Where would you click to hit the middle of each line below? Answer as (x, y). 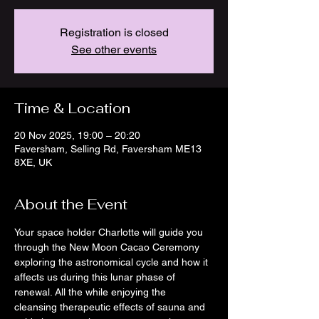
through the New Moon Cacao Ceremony (108, 247)
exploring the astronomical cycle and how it (113, 262)
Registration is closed (114, 32)
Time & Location (72, 108)
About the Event (71, 204)
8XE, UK (33, 162)
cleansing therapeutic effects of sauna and (111, 307)
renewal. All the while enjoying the (91, 292)
